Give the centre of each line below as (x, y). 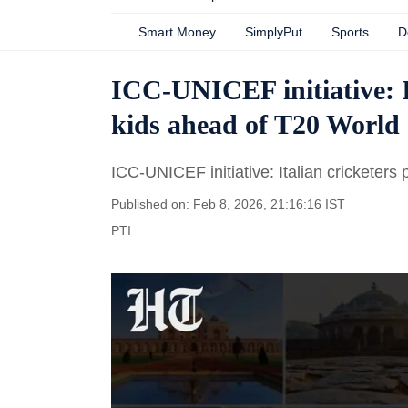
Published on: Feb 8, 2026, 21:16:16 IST (228, 204)
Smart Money (177, 32)
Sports (350, 32)
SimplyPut (274, 32)
